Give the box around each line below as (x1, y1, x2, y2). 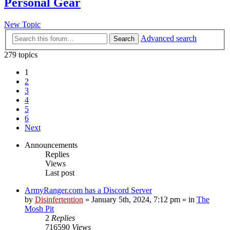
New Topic (4, 20, 41, 29)
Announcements (25, 140, 78, 149)
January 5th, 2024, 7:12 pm (91, 195, 180, 204)
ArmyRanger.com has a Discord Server (25, 185, 152, 195)
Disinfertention (35, 195, 83, 204)
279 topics (4, 50, 37, 59)
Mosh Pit (25, 204, 54, 213)
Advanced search (141, 33, 197, 43)
